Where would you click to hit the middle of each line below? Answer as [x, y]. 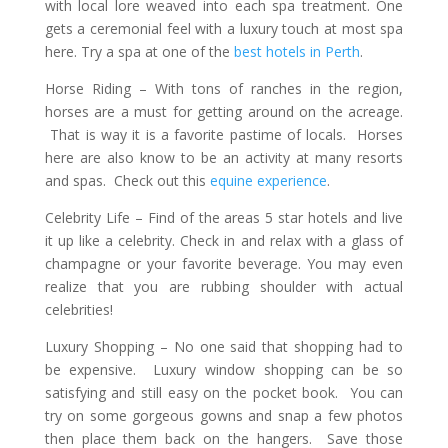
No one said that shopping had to [288, 346]
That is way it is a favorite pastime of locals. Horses [224, 134]
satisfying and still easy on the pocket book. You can [224, 392]
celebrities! [78, 309]
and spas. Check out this [127, 180]
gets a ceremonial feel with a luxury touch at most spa [224, 28]
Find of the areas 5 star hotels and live [275, 217]
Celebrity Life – [96, 217]
